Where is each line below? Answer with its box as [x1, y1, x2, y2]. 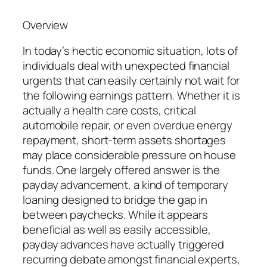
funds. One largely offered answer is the [23, 162, 220, 178]
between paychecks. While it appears [23, 207, 208, 223]
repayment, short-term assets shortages [23, 132, 226, 148]
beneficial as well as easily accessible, [23, 222, 211, 238]
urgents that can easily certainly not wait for [23, 73, 240, 89]
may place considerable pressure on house [23, 147, 236, 163]
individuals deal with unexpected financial [23, 58, 229, 74]
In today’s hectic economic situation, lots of [23, 43, 238, 59]
